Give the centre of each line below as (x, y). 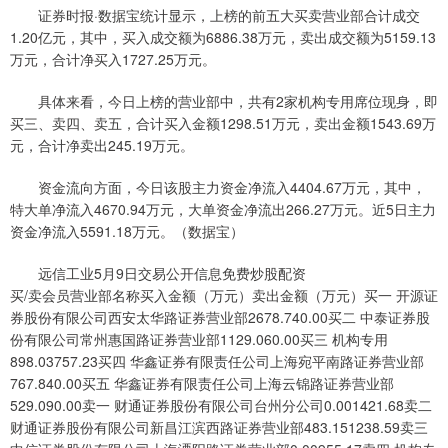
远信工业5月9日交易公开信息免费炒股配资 (158, 273)
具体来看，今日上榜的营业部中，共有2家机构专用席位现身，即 (224, 101)
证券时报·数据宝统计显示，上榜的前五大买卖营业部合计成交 (215, 15)
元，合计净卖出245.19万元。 (102, 145)
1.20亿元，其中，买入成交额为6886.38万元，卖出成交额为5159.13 (223, 37)
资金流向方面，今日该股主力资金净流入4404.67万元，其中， (218, 187)
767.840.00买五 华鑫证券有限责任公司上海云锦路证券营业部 (202, 383)
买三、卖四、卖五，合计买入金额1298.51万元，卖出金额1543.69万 (223, 123)
